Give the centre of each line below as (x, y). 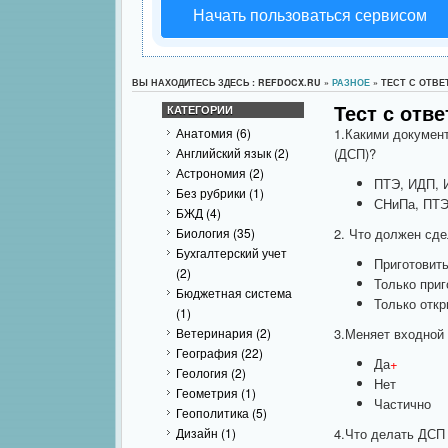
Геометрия (207, 392)
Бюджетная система (234, 292)
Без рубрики (211, 192)
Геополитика (212, 412)
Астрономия (211, 172)
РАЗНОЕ (351, 82)
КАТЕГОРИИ (200, 109)
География (207, 352)
